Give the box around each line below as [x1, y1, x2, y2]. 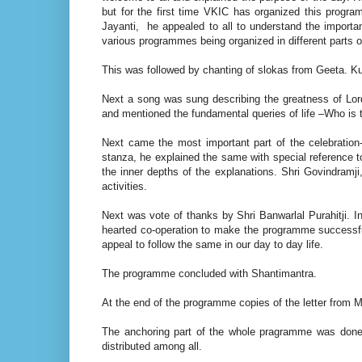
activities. [102, 180, 147, 193]
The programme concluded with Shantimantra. [102, 267, 317, 280]
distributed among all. [102, 340, 202, 353]
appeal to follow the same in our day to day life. [102, 238, 323, 251]
